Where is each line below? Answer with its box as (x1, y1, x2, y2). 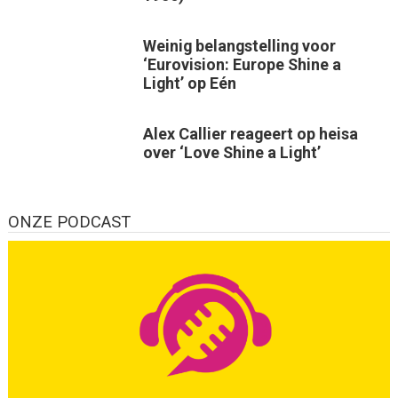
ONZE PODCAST (7, 211, 131, 232)
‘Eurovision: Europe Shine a (142, 54, 341, 74)
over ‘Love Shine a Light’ (142, 142, 321, 162)
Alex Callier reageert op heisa (142, 123, 358, 143)
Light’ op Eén (142, 73, 236, 92)
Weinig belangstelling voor (142, 36, 336, 55)
